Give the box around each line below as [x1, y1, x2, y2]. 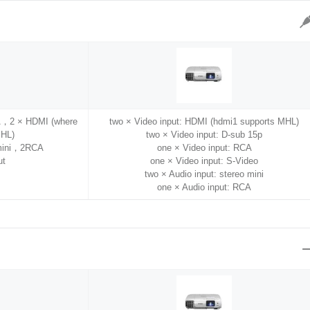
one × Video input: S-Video [150, 156, 259, 167]
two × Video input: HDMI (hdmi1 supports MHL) [109, 116, 300, 127]
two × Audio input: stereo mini [145, 169, 264, 180]
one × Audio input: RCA [157, 182, 252, 193]
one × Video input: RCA [156, 143, 252, 154]
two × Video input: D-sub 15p [146, 129, 263, 140]
